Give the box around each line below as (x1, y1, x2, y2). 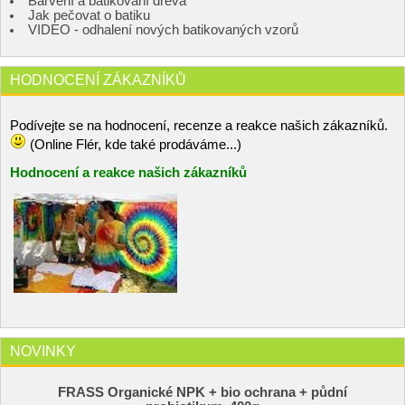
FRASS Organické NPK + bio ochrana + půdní (57, 384, 347, 400)
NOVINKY (10, 343, 76, 360)
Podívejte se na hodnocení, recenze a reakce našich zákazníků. (10, 118, 391, 133)
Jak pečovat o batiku (28, 7, 150, 23)
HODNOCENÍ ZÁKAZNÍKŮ (10, 71, 186, 88)
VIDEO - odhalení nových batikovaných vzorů (28, 22, 298, 37)
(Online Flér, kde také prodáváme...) (26, 137, 241, 152)
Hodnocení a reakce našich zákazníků (10, 165, 247, 180)
